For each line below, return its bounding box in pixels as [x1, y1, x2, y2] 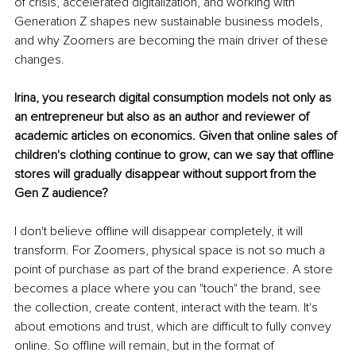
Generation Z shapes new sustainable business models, [14, 13, 326, 29]
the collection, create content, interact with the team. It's [14, 299, 321, 315]
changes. [14, 51, 64, 68]
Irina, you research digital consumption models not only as [14, 89, 335, 106]
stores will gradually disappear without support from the [14, 165, 319, 182]
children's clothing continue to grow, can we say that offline [14, 146, 337, 163]
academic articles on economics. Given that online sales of [14, 127, 340, 144]
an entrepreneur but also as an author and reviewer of [14, 108, 312, 125]
